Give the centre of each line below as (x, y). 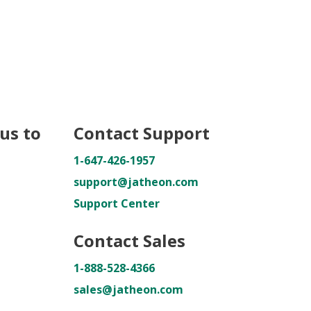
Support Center (117, 203)
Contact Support (142, 133)
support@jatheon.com (136, 182)
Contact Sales (129, 241)
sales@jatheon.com (128, 289)
